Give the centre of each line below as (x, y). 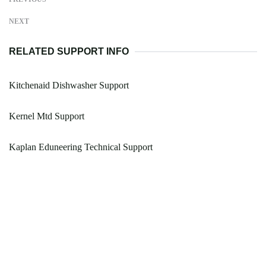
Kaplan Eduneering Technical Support (81, 147)
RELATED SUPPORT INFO (69, 52)
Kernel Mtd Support (47, 116)
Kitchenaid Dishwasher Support (69, 85)
